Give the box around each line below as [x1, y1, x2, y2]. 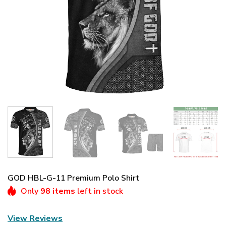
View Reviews [8, 213, 63, 224]
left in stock [75, 185, 123, 197]
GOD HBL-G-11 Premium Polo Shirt [8, 173, 139, 184]
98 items [40, 185, 75, 197]
